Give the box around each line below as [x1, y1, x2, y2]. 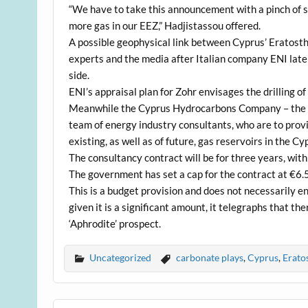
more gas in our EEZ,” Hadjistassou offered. [69, 19, 261, 32]
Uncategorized [89, 251, 152, 263]
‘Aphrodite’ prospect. [69, 217, 162, 230]
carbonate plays [175, 251, 243, 263]
